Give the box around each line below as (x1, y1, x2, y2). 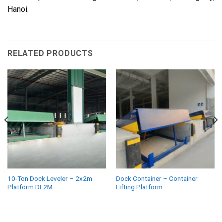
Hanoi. (7, 4, 29, 14)
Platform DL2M (7, 182, 53, 191)
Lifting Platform (115, 182, 163, 191)
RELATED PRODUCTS (7, 49, 93, 58)
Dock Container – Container (115, 174, 198, 182)
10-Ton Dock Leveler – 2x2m (7, 174, 92, 182)
